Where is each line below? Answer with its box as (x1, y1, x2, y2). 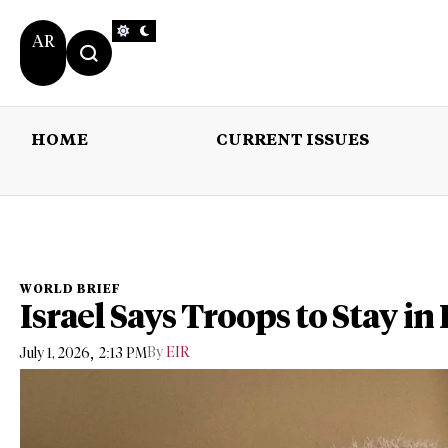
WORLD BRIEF (20, 281, 121, 297)
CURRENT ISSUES (215, 128, 369, 149)
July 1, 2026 (20, 344, 90, 362)
